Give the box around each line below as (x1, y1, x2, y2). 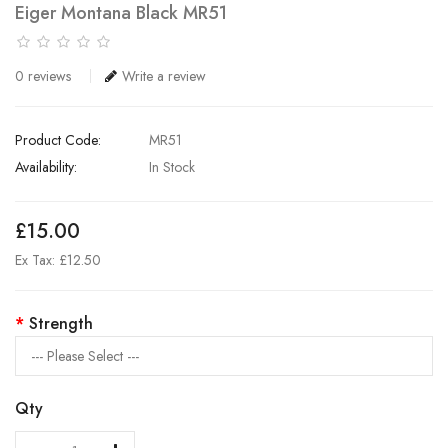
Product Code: (15, 129, 101, 150)
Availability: (15, 156, 77, 177)
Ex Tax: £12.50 (15, 249, 101, 270)
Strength (29, 311, 93, 335)
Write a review (122, 65, 206, 86)
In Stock (145, 156, 195, 177)
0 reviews (15, 65, 71, 86)
